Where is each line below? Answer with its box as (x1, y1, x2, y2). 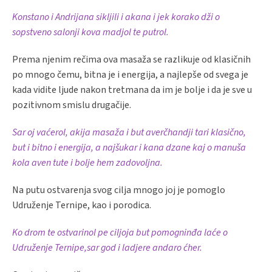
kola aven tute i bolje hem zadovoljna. (12, 156, 163, 170)
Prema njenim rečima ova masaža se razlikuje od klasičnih (12, 53, 251, 67)
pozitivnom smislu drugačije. (12, 98, 131, 112)
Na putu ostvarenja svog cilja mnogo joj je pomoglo (12, 183, 225, 197)
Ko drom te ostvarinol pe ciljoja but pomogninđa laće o (12, 226, 228, 240)
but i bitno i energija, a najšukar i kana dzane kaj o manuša (12, 141, 246, 155)
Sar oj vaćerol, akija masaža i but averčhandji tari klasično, (12, 126, 246, 140)
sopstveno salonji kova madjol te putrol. (12, 25, 169, 39)
